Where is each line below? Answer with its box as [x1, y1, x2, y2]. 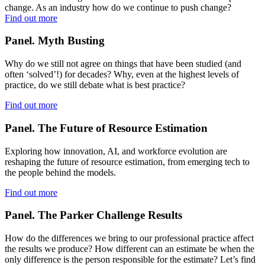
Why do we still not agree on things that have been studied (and [5, 59, 241, 69]
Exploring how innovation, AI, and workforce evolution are [5, 146, 227, 156]
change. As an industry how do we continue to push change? [5, 2, 231, 12]
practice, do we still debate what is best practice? [5, 80, 190, 91]
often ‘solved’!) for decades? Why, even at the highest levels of [5, 69, 239, 80]
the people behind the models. [5, 167, 116, 177]
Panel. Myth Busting [5, 34, 105, 47]
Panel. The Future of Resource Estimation [5, 121, 208, 134]
